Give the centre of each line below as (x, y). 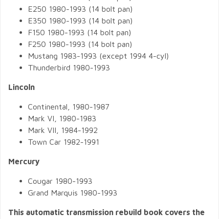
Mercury (24, 161)
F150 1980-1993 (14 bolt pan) (79, 32)
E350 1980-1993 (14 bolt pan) (80, 21)
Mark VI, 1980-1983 (62, 118)
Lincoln (22, 87)
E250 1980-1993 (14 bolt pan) (80, 9)
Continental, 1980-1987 (69, 107)
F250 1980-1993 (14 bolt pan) (80, 44)
